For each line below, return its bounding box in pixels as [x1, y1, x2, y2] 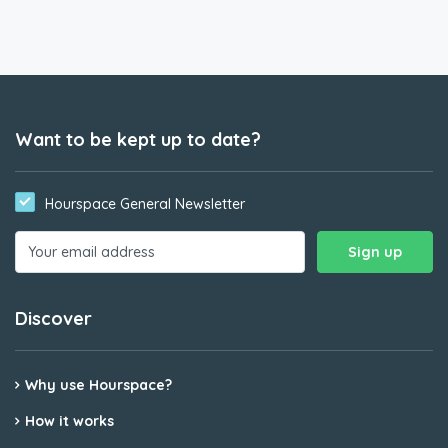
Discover [15, 306, 92, 330]
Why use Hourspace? [25, 375, 172, 394]
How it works [25, 411, 114, 430]
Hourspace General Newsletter [45, 194, 245, 213]
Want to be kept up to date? [15, 127, 261, 151]
